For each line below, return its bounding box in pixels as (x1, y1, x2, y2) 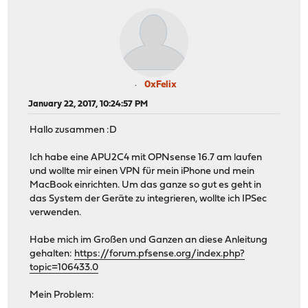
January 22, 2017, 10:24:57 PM (28, 99, 148, 109)
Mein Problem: (30, 290, 95, 301)
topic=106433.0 (30, 263, 99, 274)
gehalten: (30, 249, 75, 260)
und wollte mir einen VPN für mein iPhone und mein (30, 166, 255, 177)
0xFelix (144, 79, 177, 90)
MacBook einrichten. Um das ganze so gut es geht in (30, 180, 262, 191)
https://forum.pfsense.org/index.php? (74, 249, 245, 260)
